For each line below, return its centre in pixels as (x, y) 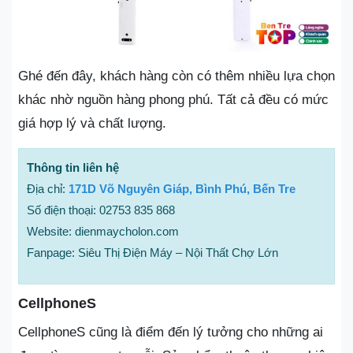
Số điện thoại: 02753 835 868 (101, 210)
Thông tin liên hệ (73, 167)
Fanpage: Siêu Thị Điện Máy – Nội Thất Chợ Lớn (152, 252)
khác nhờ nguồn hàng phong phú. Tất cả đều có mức (173, 99)
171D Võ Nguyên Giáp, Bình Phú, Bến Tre (182, 188)
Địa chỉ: (48, 188)
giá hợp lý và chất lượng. (92, 123)
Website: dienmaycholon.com (103, 231)
